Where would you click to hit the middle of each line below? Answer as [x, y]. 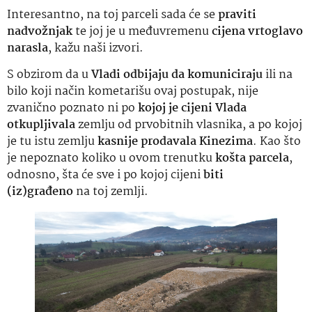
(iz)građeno [40, 192]
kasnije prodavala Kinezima [175, 142]
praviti [237, 15]
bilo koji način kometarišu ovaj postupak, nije [133, 92]
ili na [278, 75]
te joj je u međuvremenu [142, 31]
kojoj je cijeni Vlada [192, 108]
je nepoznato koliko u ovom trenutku [111, 158]
